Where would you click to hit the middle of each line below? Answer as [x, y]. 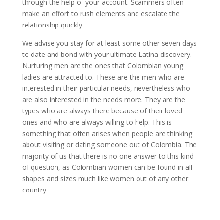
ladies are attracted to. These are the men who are [103, 77]
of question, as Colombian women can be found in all [107, 167]
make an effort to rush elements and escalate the [101, 14]
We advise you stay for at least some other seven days [109, 43]
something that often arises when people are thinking [107, 133]
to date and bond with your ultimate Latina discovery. [107, 54]
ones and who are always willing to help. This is [97, 122]
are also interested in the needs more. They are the [103, 99]
